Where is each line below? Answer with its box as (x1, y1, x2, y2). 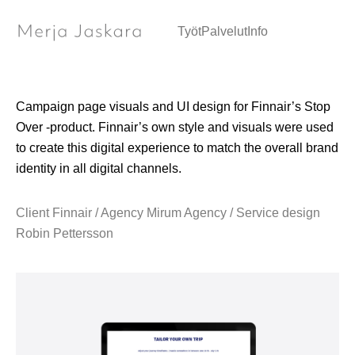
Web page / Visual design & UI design (15, 19, 229, 32)
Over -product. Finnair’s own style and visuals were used (15, 120, 334, 134)
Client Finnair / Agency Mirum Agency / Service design (15, 206, 320, 219)
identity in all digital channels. (15, 162, 181, 175)
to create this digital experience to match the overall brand (15, 141, 338, 155)
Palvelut (201, 25, 247, 39)
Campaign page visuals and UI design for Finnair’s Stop (15, 100, 330, 113)
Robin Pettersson (15, 227, 113, 240)
